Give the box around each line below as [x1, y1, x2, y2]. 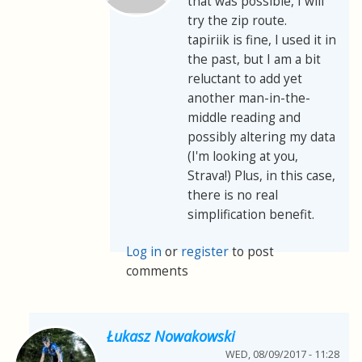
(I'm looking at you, [187, 148, 298, 166]
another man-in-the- [187, 90, 310, 107]
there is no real [187, 187, 278, 204]
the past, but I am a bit [187, 51, 321, 69]
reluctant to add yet [187, 70, 302, 88]
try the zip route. [187, 12, 287, 30]
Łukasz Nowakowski [107, 326, 235, 346]
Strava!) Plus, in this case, [187, 167, 335, 185]
